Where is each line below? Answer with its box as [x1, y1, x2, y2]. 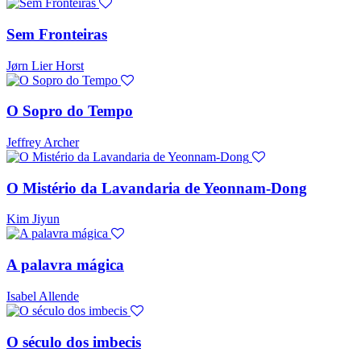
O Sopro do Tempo [6, 102, 133, 120]
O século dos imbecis [6, 333, 141, 351]
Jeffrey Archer [6, 135, 79, 150]
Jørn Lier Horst [6, 58, 84, 73]
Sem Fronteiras [6, 25, 107, 43]
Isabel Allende [6, 288, 79, 303]
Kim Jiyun [6, 212, 60, 226]
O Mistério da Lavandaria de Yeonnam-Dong [6, 179, 307, 197]
